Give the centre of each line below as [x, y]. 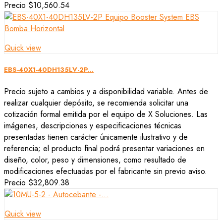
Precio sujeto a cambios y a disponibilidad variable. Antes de [106, 91]
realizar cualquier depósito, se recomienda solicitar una [96, 103]
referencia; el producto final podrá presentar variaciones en [104, 148]
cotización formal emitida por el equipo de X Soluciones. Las [106, 114]
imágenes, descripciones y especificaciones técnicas [93, 125]
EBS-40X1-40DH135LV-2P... [49, 70]
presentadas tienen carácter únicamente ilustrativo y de [96, 137]
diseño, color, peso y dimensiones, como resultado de [95, 160]
